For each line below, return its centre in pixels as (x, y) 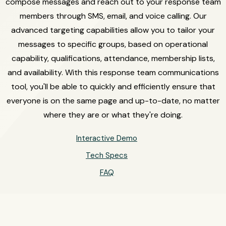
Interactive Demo (107, 138)
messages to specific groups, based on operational (113, 44)
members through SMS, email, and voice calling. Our (113, 16)
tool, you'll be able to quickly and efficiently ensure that (113, 87)
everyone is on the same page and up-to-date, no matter (113, 101)
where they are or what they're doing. (113, 115)
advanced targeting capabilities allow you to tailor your (113, 30)
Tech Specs (107, 155)
